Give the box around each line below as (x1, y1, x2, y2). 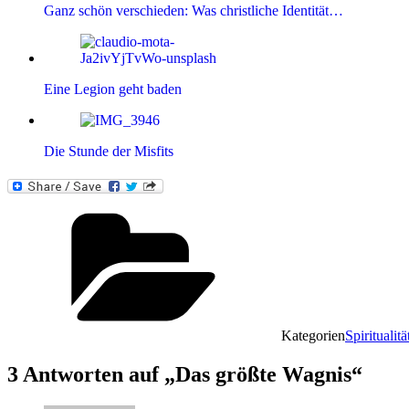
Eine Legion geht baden (44, 81, 182, 98)
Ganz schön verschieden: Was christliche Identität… (44, 3, 343, 19)
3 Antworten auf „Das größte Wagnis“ (7, 362, 362, 387)
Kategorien (281, 328, 345, 344)
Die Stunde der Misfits (44, 143, 173, 160)
